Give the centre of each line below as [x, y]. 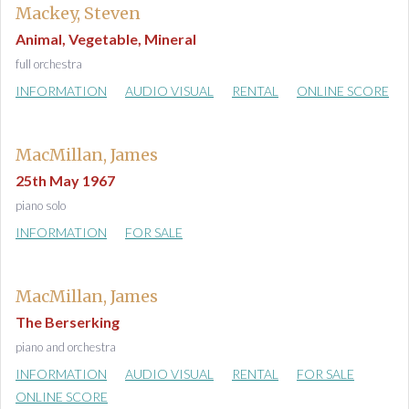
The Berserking [68, 322]
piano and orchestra [66, 347]
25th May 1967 [65, 180]
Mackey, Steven [78, 13]
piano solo [41, 205]
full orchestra [49, 64]
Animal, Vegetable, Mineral [106, 39]
